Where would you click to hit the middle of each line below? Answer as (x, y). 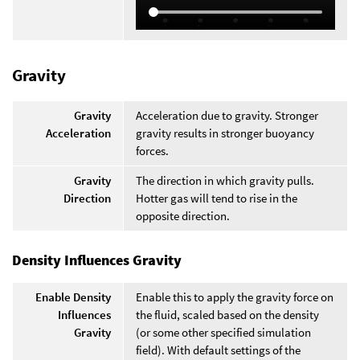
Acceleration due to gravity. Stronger (227, 115)
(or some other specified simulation (223, 332)
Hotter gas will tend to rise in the (217, 198)
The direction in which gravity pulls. (225, 180)
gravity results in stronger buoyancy (225, 133)
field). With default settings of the (218, 350)
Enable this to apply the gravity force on (235, 297)
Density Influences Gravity (97, 260)
